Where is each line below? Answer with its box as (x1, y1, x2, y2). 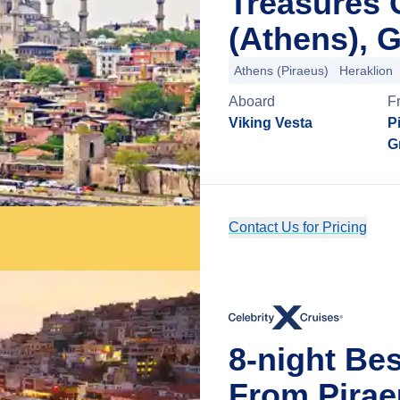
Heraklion (339, 63, 393, 78)
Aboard (229, 94, 275, 109)
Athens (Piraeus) (234, 63, 329, 78)
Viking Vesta (229, 115, 312, 130)
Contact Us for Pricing (229, 220, 367, 235)
